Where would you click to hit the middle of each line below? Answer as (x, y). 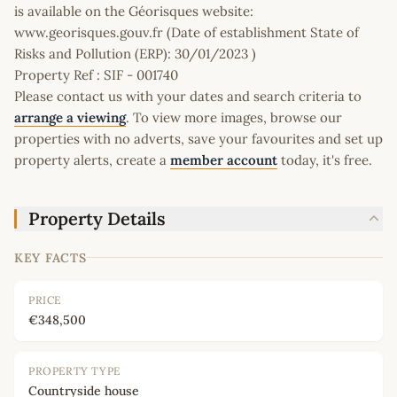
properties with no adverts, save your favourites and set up (198, 138)
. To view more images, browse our (234, 117)
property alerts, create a (92, 160)
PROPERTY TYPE (74, 370)
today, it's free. (325, 160)
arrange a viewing (70, 117)
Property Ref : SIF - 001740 (96, 74)
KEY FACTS (51, 257)
